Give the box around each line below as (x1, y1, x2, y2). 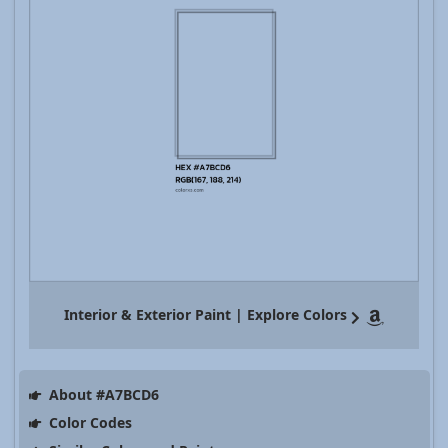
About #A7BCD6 (44, 385, 159, 405)
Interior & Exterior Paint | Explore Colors (64, 305, 347, 325)
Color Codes (44, 413, 132, 433)
